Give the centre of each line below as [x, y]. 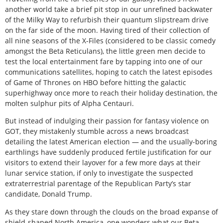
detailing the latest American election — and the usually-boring [111, 142]
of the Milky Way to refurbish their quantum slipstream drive [107, 19]
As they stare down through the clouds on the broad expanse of [111, 212]
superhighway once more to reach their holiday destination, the [111, 93]
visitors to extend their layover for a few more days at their [103, 163]
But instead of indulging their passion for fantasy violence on [107, 121]
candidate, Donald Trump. [49, 194]
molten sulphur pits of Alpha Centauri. [69, 103]
